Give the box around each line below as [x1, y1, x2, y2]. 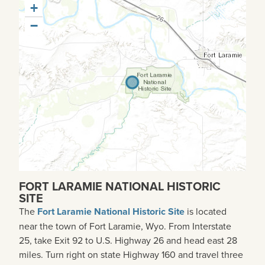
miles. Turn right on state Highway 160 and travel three [19, 247, 243, 261]
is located [185, 204, 227, 218]
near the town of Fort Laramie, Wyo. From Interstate [19, 219, 231, 232]
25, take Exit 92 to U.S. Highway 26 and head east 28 [19, 233, 237, 247]
